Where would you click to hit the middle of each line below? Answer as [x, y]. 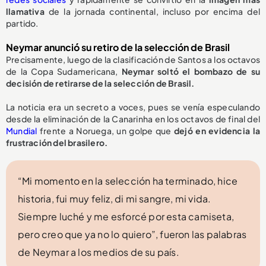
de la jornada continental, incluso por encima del [152, 11]
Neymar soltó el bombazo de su [191, 71]
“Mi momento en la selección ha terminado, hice [128, 180]
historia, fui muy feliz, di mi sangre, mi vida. [115, 198]
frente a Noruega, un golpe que [104, 130]
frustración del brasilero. [57, 142]
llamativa [25, 11]
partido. [22, 23]
